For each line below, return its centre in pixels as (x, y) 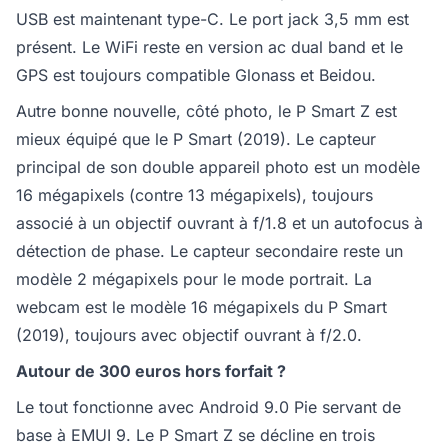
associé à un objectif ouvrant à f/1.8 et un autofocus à (219, 222)
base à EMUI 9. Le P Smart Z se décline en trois (195, 434)
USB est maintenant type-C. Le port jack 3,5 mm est (212, 18)
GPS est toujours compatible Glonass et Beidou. (196, 74)
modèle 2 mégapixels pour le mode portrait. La (194, 278)
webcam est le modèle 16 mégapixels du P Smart (201, 306)
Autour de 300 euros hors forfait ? (151, 370)
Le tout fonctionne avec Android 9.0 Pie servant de (208, 406)
